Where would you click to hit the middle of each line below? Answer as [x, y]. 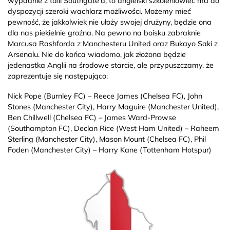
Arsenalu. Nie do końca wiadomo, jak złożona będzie [97, 54]
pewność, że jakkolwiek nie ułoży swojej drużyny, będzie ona [110, 22]
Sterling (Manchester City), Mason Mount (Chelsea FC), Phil [107, 139]
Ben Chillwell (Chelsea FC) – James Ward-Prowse [92, 117]
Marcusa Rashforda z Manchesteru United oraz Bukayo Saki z [113, 43]
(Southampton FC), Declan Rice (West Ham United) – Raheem [113, 128]
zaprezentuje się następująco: [58, 76]
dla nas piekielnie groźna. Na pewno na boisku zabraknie [104, 33]
